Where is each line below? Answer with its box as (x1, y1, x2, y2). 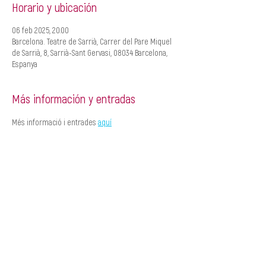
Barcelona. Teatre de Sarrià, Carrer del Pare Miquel (12, 36, 172, 46)
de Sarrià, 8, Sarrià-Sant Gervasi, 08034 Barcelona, (12, 47, 167, 58)
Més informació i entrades (12, 117, 98, 127)
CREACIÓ (12, 252, 44, 261)
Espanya (12, 59, 37, 69)
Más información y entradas (12, 91, 135, 106)
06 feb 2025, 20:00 (12, 25, 69, 35)
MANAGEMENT (87, 252, 126, 261)
